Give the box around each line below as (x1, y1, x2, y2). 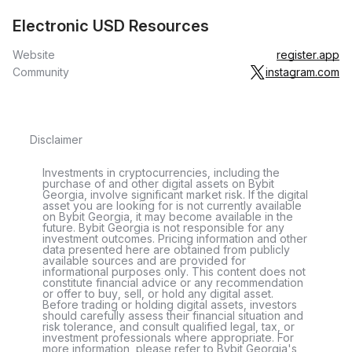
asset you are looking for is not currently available (42, 199, 302, 212)
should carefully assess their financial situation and (42, 309, 303, 322)
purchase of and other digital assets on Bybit (42, 177, 274, 190)
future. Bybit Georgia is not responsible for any (42, 221, 284, 234)
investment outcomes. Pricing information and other (42, 232, 307, 245)
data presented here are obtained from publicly (42, 243, 290, 256)
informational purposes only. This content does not (42, 265, 306, 278)
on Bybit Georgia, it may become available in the (42, 210, 293, 223)
